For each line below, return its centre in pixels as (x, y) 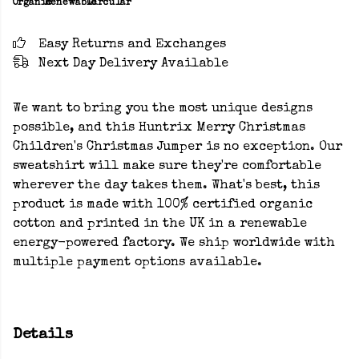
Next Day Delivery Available (133, 64)
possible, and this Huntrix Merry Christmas (159, 128)
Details (43, 335)
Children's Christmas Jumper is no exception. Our (177, 147)
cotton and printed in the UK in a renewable (160, 224)
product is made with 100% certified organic (163, 205)
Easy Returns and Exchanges (132, 45)
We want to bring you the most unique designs (163, 109)
